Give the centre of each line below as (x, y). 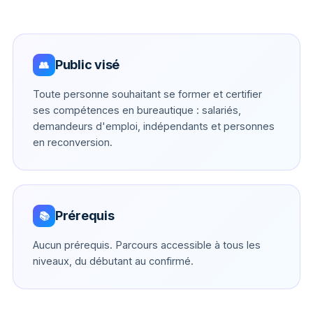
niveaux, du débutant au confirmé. (113, 261)
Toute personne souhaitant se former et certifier (147, 94)
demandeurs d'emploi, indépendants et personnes (154, 126)
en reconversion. (73, 142)
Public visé (88, 64)
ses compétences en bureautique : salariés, (137, 110)
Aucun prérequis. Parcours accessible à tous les (147, 245)
